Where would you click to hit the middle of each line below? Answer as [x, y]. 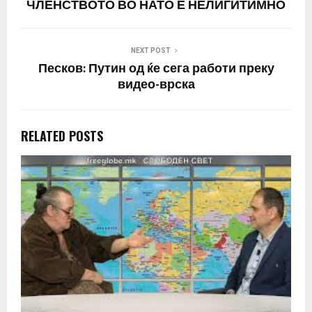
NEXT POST [150, 50]
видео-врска [156, 85]
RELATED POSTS [62, 135]
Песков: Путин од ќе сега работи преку [156, 69]
